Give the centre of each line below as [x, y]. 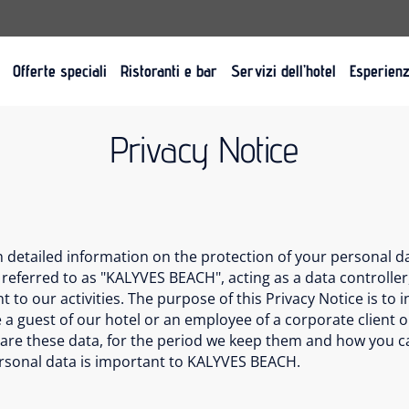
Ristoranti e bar [169, 71]
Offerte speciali [60, 71]
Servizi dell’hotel [283, 71]
